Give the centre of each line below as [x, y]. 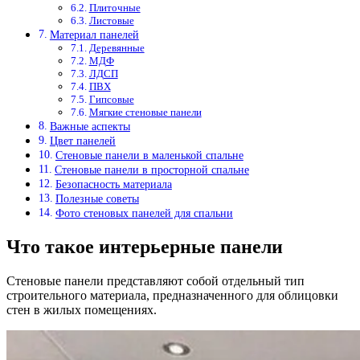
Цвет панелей [82, 141]
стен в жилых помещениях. [82, 310]
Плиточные [115, 8]
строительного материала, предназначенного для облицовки [172, 295]
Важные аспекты [90, 127]
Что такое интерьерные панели [145, 247]
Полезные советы [97, 199]
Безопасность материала [113, 184]
